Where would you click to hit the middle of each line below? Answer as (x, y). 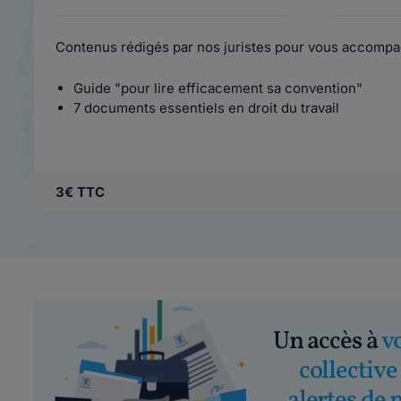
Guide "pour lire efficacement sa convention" (218, 88)
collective (348, 371)
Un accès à (327, 341)
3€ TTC (80, 192)
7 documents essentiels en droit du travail (206, 108)
